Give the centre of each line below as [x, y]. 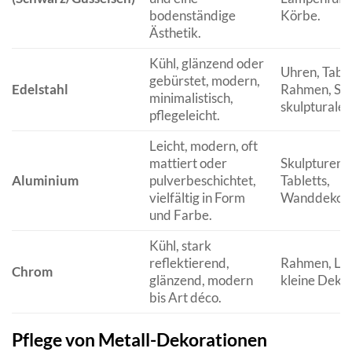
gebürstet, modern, [204, 80]
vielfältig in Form [197, 197]
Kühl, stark [180, 245]
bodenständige [192, 15]
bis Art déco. [185, 297]
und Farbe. [180, 214]
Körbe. [300, 15]
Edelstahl [40, 89]
